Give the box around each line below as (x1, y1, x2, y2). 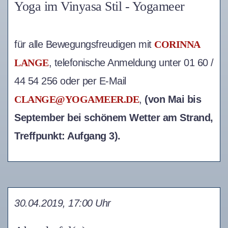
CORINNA (154, 38, 200, 50)
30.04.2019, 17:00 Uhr (14, 197, 111, 209)
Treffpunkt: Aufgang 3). (14, 130, 121, 141)
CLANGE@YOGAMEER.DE (14, 93, 139, 105)
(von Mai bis (145, 93, 201, 105)
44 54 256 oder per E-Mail (14, 75, 126, 87)
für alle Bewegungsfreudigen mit (14, 38, 154, 50)
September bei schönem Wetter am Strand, (14, 111, 213, 123)
